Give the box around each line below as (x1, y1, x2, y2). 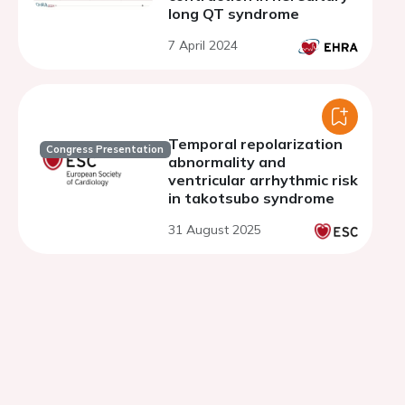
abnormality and (168, 153, 286, 171)
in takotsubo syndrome (168, 189, 334, 207)
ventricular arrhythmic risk (168, 171, 358, 189)
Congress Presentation (46, 143, 165, 156)
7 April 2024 (168, 37, 238, 53)
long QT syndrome (168, 5, 299, 23)
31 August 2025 (168, 221, 261, 238)
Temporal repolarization (168, 135, 343, 153)
